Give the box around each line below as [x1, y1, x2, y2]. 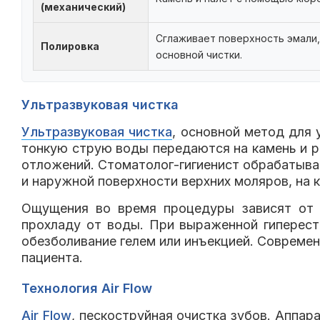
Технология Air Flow [21, 281, 152, 296]
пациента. [21, 250, 83, 266]
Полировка [41, 40, 99, 53]
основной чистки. [156, 49, 242, 61]
